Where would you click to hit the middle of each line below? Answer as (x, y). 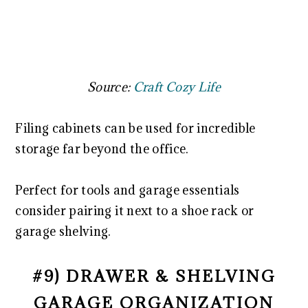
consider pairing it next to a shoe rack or (135, 210)
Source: (110, 87)
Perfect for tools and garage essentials (128, 190)
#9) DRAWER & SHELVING (154, 275)
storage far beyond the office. (102, 148)
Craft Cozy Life (177, 87)
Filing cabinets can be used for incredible (135, 128)
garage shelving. (63, 231)
